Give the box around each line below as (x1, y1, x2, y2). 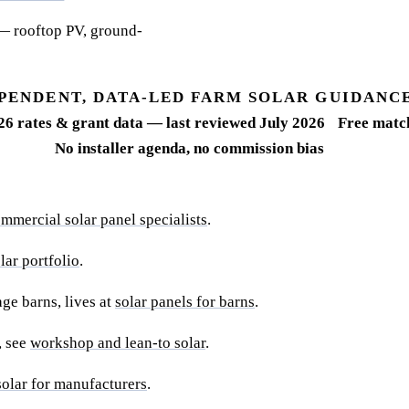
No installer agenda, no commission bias (54, 140, 324, 158)
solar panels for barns (115, 293, 255, 311)
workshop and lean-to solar (30, 334, 205, 352)
